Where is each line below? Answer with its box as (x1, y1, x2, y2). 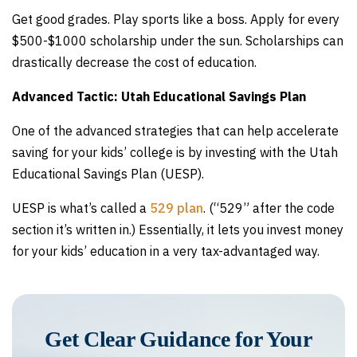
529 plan (150, 200, 203, 216)
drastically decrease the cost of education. (12, 54, 257, 70)
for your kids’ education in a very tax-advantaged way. (12, 243, 320, 259)
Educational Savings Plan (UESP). (12, 166, 204, 182)
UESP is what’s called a (12, 200, 150, 216)
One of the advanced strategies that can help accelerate (12, 123, 339, 139)
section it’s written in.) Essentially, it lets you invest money (12, 222, 343, 237)
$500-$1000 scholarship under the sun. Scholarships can (12, 33, 343, 49)
